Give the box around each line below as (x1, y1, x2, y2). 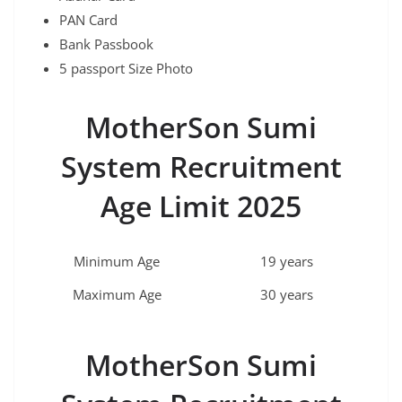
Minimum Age (74, 252, 160, 271)
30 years (257, 285, 313, 304)
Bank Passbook (59, 35, 153, 54)
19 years (257, 252, 313, 271)
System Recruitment (60, 147, 342, 187)
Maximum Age (72, 285, 162, 304)
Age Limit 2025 (100, 187, 301, 226)
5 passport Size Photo (59, 59, 193, 78)
